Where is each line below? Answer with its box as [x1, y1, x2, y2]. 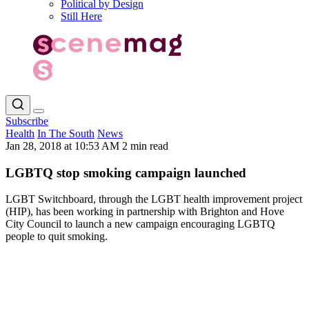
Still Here [61, 10, 102, 22]
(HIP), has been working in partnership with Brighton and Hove [6, 206, 284, 218]
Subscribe [6, 114, 48, 127]
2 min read [122, 139, 168, 152]
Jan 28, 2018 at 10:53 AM [6, 139, 122, 152]
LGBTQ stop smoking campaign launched [6, 165, 246, 180]
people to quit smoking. [6, 230, 108, 243]
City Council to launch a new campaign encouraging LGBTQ [6, 218, 275, 230]
